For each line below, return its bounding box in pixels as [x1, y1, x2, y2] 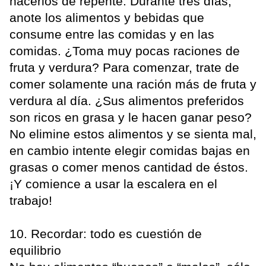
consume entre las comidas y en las [9, 27, 214, 42]
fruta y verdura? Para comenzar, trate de [9, 61, 239, 75]
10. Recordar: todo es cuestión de [9, 227, 202, 241]
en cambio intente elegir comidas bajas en [9, 144, 250, 158]
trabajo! [9, 194, 52, 208]
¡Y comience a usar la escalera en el [9, 177, 217, 191]
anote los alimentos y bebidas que [9, 11, 204, 25]
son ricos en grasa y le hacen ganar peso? [9, 110, 252, 125]
